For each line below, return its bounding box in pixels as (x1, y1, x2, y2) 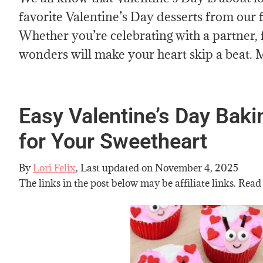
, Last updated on (76, 161, 155, 174)
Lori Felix (33, 161, 76, 174)
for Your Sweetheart (19, 129, 207, 154)
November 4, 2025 (155, 161, 238, 174)
